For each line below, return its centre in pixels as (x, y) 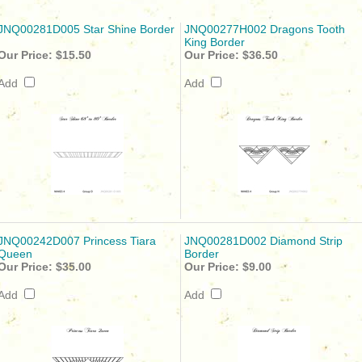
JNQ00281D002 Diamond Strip (263, 241)
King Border (215, 42)
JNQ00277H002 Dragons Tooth (265, 29)
